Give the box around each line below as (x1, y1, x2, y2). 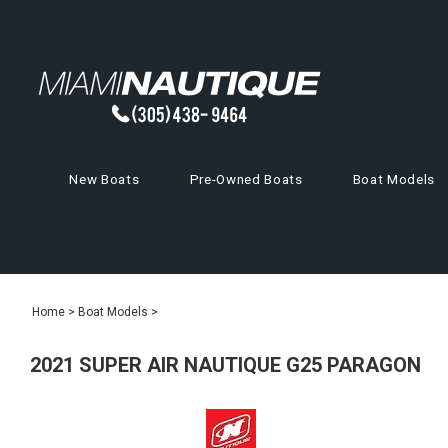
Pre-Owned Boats (189, 172, 303, 188)
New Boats (69, 172, 140, 188)
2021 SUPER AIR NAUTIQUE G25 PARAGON (30, 353, 421, 378)
